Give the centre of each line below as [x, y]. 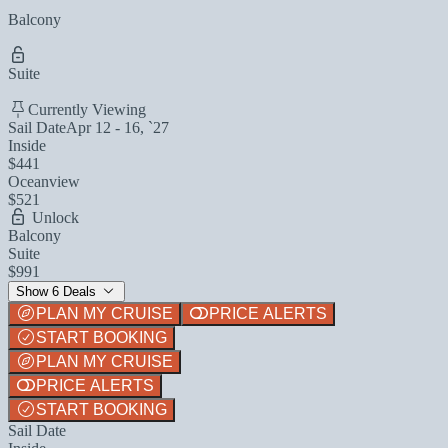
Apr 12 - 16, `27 [117, 127]
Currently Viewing [87, 109]
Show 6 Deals [58, 291]
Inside [27, 145]
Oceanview [44, 181]
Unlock [53, 217]
